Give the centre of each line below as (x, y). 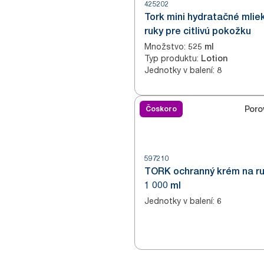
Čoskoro (161, 109)
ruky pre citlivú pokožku (198, 31)
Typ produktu (171, 58)
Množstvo (164, 46)
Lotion (214, 58)
